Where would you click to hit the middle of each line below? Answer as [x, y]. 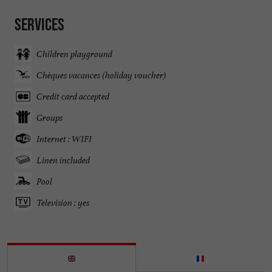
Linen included [63, 160]
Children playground [74, 53]
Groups [49, 117]
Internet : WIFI [64, 138]
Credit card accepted [73, 96]
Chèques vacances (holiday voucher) [101, 75]
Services [39, 24]
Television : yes [63, 202]
